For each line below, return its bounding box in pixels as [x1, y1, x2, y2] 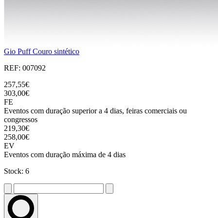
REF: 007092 [4, 64, 46, 73]
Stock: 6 [4, 167, 29, 176]
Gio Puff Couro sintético [4, 47, 79, 56]
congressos [4, 115, 37, 124]
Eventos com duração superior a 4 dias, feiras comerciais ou [4, 107, 187, 115]
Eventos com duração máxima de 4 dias [4, 150, 126, 159]
